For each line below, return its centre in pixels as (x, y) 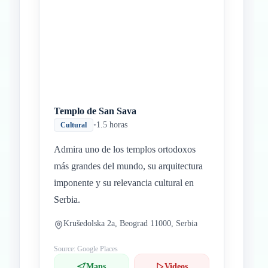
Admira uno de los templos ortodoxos (125, 149)
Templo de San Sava (95, 111)
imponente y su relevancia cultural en (124, 183)
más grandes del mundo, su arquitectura (128, 166)
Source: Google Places (86, 249)
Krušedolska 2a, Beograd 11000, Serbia (130, 223)
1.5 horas (112, 125)
